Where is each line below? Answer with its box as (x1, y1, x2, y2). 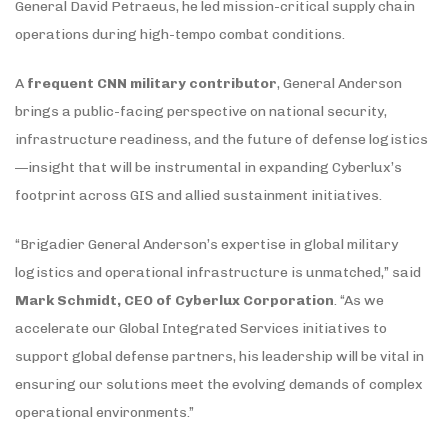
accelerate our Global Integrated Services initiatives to (15, 319, 387, 337)
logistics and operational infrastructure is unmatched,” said (15, 263, 421, 281)
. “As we (334, 291, 384, 309)
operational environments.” (15, 403, 194, 421)
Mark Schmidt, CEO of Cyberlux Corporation (15, 291, 334, 309)
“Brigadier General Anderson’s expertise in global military (15, 235, 398, 253)
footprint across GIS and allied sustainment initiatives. (15, 186, 382, 204)
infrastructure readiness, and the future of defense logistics (15, 130, 428, 148)
